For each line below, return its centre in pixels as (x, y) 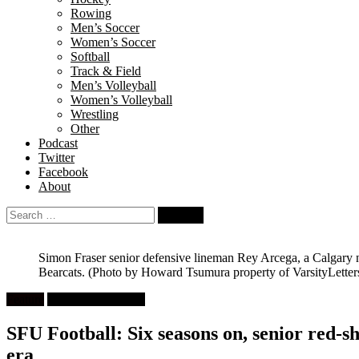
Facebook (63, 172)
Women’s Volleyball (121, 100)
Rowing (91, 13)
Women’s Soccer (113, 42)
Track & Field (106, 71)
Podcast (58, 143)
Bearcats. (63, 272)
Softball (90, 56)
